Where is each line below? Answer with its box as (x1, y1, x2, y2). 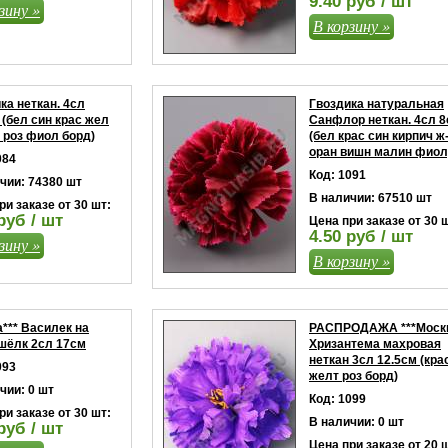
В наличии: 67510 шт (309, 191, 432, 205)
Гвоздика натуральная (309, 97, 444, 111)
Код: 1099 (309, 392, 366, 406)
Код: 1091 (309, 168, 366, 182)
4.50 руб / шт (309, 227, 413, 246)
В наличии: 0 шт (309, 415, 404, 429)
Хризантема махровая (309, 337, 441, 351)
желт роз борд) (309, 369, 398, 383)
